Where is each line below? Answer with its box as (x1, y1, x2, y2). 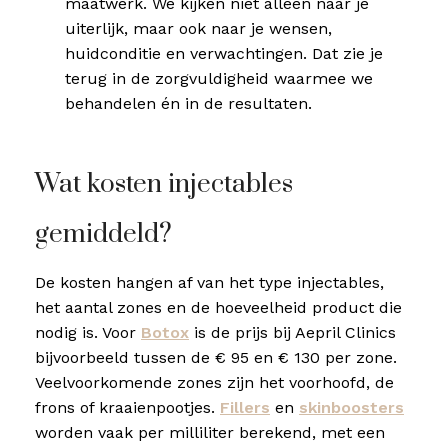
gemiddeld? (35, 218, 172, 251)
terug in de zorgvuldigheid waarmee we (65, 69, 374, 88)
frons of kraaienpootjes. (35, 398, 220, 417)
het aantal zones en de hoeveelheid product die (35, 298, 402, 317)
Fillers (220, 398, 270, 417)
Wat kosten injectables (35, 168, 293, 201)
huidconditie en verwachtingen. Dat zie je (65, 44, 384, 63)
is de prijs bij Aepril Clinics (189, 323, 396, 342)
